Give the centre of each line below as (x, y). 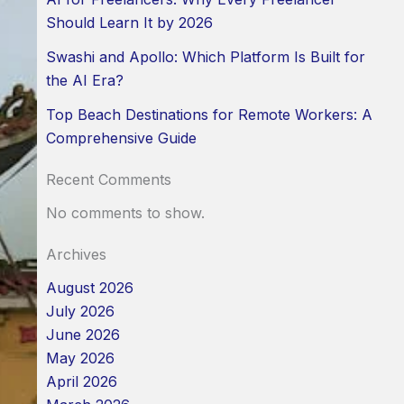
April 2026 (81, 382)
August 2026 (89, 288)
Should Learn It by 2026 (129, 22)
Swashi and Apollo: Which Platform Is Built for (205, 56)
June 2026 (83, 335)
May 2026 (80, 358)
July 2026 (80, 312)
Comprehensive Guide (121, 138)
